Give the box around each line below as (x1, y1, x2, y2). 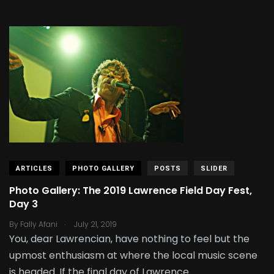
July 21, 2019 (72, 218, 117, 229)
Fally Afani (20, 218, 57, 229)
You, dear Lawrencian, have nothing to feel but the (9, 231, 250, 246)
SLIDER (201, 164, 228, 172)
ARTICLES (16, 164, 53, 172)
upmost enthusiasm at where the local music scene (9, 248, 257, 262)
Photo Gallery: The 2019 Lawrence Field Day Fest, (9, 183, 252, 198)
